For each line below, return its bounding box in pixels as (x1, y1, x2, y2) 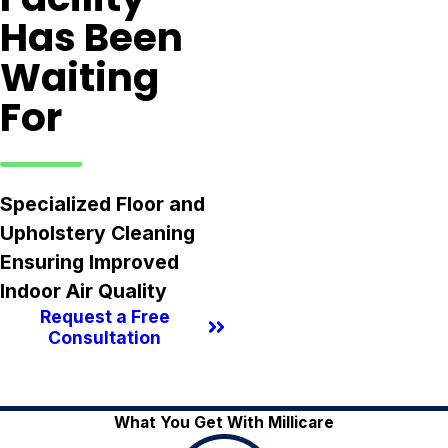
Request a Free (39, 306, 170, 328)
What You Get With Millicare (114, 412, 334, 432)
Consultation (48, 327, 162, 349)
